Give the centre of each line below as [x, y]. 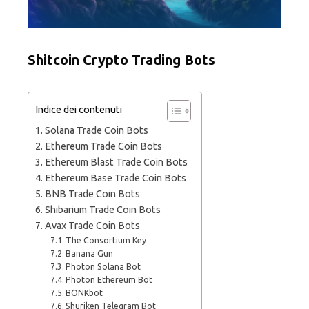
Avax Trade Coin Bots [92, 226]
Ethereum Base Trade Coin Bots [115, 178]
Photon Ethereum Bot [109, 280]
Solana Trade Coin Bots [96, 130]
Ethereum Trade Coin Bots [103, 146]
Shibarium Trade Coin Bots [102, 210]
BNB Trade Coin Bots [92, 194]
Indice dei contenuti [79, 109]
